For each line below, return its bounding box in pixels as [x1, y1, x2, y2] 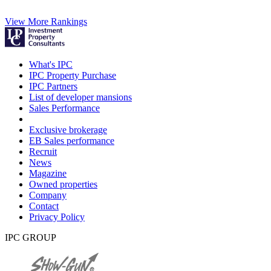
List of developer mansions [29, 92, 132, 103]
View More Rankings [5, 16, 87, 27]
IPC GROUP [5, 232, 56, 243]
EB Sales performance [29, 135, 114, 146]
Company [29, 190, 67, 201]
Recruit [29, 146, 57, 157]
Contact [29, 201, 59, 212]
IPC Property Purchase [29, 70, 116, 81]
